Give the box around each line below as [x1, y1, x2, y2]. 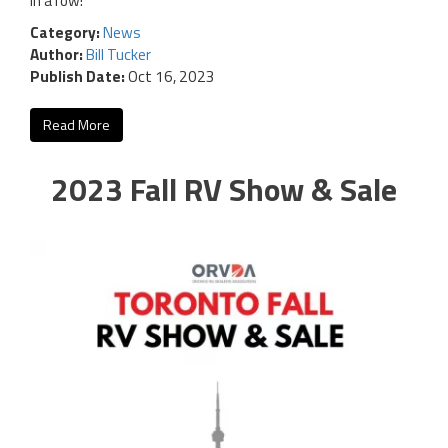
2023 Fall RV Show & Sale [51, 165, 397, 214]
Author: [30, 43, 86, 67]
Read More [43, 114, 110, 136]
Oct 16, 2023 [125, 65, 215, 89]
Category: [30, 21, 103, 45]
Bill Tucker [86, 43, 151, 67]
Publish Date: [30, 65, 125, 89]
